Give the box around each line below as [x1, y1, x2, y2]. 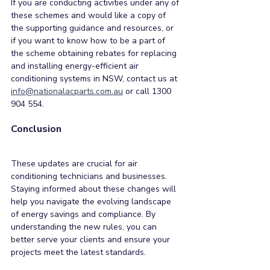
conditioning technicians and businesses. [11, 171, 169, 182]
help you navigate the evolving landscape [11, 196, 174, 207]
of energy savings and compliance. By [11, 209, 158, 220]
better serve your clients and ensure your [11, 234, 172, 245]
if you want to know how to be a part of [11, 35, 168, 46]
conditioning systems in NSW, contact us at [11, 73, 180, 84]
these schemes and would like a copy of [11, 10, 168, 21]
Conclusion [11, 122, 61, 136]
